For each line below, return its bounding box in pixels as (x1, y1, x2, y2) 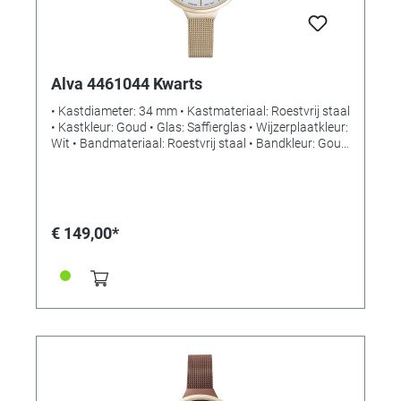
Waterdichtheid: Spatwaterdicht (51, 168, 227, 183)
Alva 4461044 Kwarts (51, 74, 202, 94)
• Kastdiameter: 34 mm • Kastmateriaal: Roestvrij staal (51, 104, 350, 119)
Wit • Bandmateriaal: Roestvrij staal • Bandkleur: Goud (51, 136, 348, 151)
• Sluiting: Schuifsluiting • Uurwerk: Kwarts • (51, 152, 289, 167)
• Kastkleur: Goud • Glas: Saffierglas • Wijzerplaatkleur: (51, 120, 348, 135)
